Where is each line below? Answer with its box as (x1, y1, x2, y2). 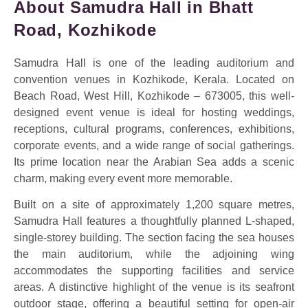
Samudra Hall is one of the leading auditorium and (14, 57, 294, 69)
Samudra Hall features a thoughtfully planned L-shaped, (14, 215, 294, 228)
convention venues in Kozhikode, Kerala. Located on (14, 74, 294, 86)
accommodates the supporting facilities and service (14, 265, 294, 277)
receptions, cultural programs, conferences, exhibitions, (14, 123, 294, 135)
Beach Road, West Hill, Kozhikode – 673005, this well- (14, 90, 294, 102)
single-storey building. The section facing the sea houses (14, 232, 294, 244)
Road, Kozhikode (14, 21, 157, 40)
